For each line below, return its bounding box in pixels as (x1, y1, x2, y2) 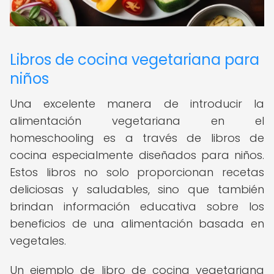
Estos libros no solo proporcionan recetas (10, 165, 264, 180)
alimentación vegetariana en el (10, 113, 264, 128)
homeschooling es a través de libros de (10, 130, 264, 146)
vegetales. (10, 233, 66, 248)
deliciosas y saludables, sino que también (10, 182, 264, 197)
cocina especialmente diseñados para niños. (10, 147, 264, 163)
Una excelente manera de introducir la (10, 96, 264, 111)
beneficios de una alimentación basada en (10, 216, 264, 231)
